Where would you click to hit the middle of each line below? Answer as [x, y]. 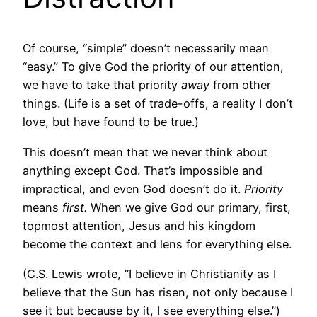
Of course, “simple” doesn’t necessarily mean [146, 48]
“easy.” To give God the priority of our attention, [153, 67]
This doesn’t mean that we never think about [145, 152]
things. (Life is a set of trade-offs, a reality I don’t [158, 104]
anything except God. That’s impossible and [143, 170]
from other [240, 85]
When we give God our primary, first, [189, 207]
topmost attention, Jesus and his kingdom [139, 225]
